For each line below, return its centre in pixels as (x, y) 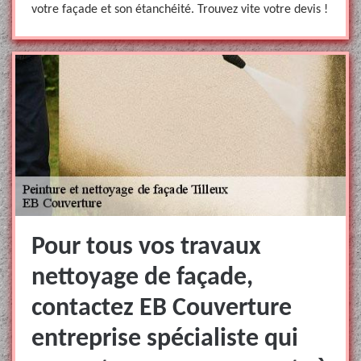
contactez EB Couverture (162, 309)
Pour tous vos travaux (146, 247)
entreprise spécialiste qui (165, 339)
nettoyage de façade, (142, 278)
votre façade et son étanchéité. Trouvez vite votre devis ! (180, 10)
